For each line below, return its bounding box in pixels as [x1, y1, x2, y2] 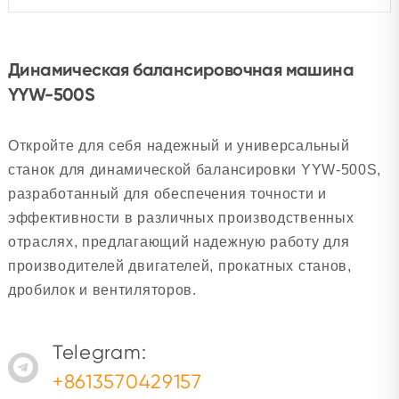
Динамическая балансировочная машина [7, 59, 354, 80]
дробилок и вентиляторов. [7, 282, 197, 297]
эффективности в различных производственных [7, 210, 354, 225]
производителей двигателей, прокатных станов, [7, 258, 352, 273]
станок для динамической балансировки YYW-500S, [7, 162, 382, 177]
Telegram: [52, 341, 147, 363]
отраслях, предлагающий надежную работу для [7, 234, 350, 249]
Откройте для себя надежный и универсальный [7, 138, 350, 153]
